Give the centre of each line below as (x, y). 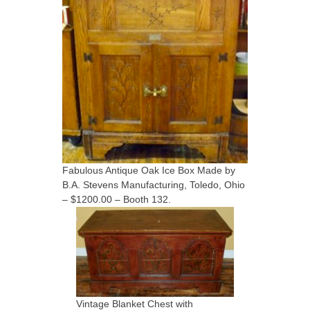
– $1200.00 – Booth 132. (117, 199)
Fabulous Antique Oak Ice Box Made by (149, 170)
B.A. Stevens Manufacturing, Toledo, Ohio (154, 185)
